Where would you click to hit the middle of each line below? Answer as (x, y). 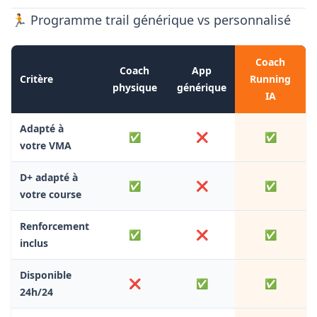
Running (270, 79)
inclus (34, 243)
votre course (51, 194)
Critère (36, 79)
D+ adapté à (49, 177)
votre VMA (46, 145)
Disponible (46, 275)
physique (134, 87)
